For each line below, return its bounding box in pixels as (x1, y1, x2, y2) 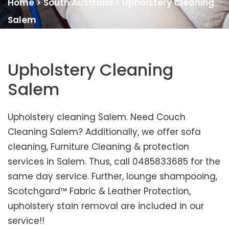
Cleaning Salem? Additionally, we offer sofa (8, 126, 201, 139)
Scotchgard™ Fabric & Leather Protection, (8, 185, 191, 198)
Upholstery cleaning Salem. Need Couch (8, 111, 186, 124)
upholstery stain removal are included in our (8, 200, 204, 213)
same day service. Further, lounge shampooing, (8, 170, 217, 183)
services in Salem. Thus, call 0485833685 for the (8, 155, 220, 168)
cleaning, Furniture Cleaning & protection (8, 141, 189, 153)
